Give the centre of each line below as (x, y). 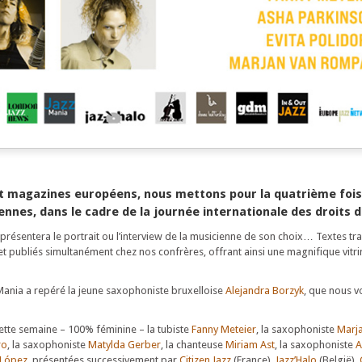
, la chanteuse (193, 345)
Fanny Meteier (224, 329)
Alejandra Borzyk (265, 290)
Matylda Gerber (124, 345)
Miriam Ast (250, 345)
